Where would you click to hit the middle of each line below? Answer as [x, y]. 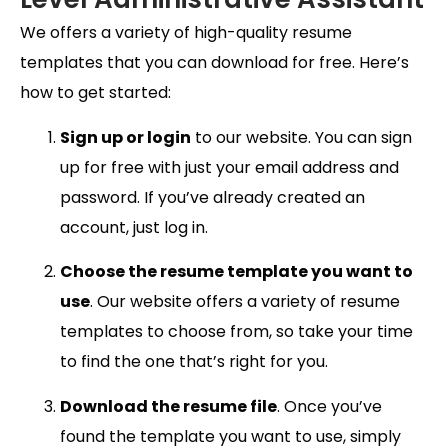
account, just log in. [134, 227]
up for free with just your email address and [229, 167]
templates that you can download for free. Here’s [214, 63]
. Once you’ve [329, 406]
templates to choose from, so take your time [236, 332]
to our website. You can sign [301, 137]
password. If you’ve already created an [212, 197]
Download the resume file [168, 406]
